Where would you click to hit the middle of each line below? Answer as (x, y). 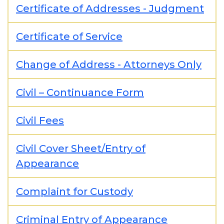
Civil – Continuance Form (80, 92)
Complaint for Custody (74, 191)
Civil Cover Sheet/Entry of (81, 148)
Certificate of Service (69, 36)
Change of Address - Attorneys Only (109, 64)
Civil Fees (40, 120)
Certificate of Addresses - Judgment (110, 8)
